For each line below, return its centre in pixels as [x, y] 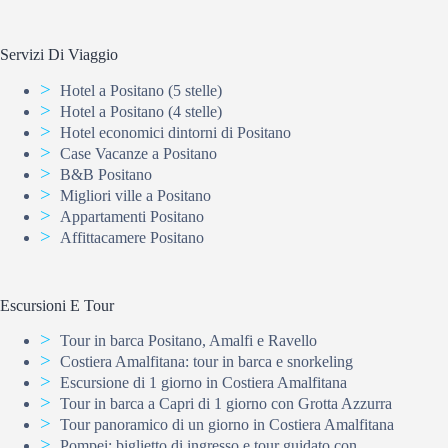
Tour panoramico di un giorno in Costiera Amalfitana [227, 425]
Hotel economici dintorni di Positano [175, 132]
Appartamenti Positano [132, 216]
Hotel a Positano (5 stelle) [141, 90]
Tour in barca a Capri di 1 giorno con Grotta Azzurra [226, 404]
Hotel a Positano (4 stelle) [141, 111]
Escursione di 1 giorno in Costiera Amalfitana [203, 383]
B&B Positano [106, 174]
